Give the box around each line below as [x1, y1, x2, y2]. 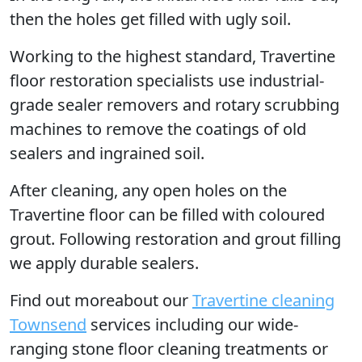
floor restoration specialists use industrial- [10, 69, 324, 91]
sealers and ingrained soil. [10, 142, 204, 164]
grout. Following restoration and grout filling [10, 228, 341, 250]
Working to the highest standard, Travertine [10, 45, 335, 67]
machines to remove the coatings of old [10, 118, 306, 140]
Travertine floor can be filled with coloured [10, 204, 325, 225]
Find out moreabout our [10, 289, 192, 311]
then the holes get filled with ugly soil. [10, 8, 291, 30]
